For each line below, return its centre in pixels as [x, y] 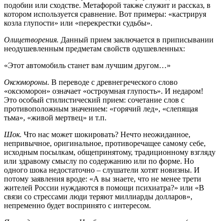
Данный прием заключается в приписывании [136, 39]
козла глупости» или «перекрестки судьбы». [78, 23]
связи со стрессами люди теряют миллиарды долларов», [98, 196]
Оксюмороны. [27, 82]
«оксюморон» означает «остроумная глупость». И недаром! [104, 91]
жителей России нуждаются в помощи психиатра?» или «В [104, 187]
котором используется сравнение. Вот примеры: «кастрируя [105, 14]
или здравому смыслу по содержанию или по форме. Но [99, 161]
